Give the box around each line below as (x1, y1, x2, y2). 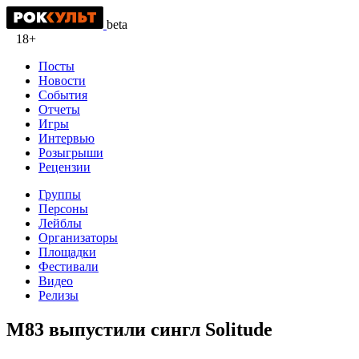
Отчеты (38, 103, 80, 116)
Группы (38, 188, 81, 201)
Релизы (38, 288, 79, 302)
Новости (38, 74, 86, 87)
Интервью (38, 131, 95, 145)
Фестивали (38, 260, 99, 273)
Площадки (38, 245, 96, 259)
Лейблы (38, 216, 82, 230)
